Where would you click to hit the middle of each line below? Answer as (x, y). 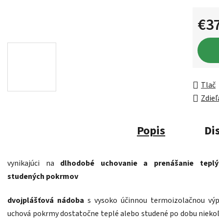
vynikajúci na (34, 164)
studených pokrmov (43, 177)
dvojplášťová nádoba (46, 201)
